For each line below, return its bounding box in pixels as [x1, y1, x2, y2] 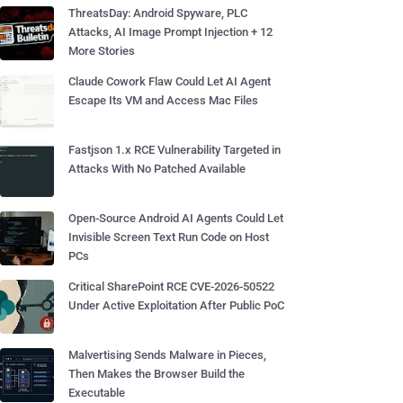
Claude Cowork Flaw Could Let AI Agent [68, 75, 271, 88]
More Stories [68, 44, 135, 58]
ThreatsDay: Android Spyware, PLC [68, 6, 247, 20]
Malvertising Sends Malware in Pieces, [68, 348, 266, 362]
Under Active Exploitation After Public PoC [68, 299, 284, 312]
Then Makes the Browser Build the [68, 367, 245, 381]
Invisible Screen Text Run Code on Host [68, 230, 269, 244]
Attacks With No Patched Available [68, 162, 246, 175]
